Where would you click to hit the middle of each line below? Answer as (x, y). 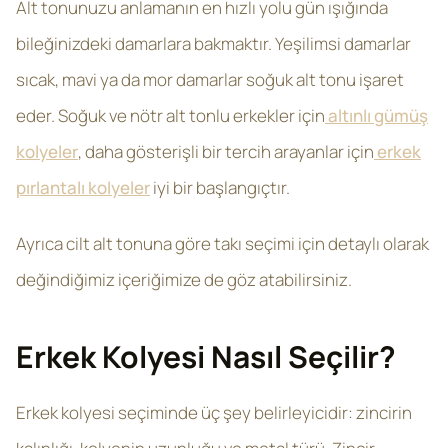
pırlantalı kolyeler (83, 187)
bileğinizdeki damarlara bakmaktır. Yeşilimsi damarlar (213, 43)
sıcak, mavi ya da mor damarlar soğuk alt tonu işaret (210, 79)
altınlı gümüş (376, 115)
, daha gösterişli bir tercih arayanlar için (226, 151)
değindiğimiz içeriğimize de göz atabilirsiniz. (184, 279)
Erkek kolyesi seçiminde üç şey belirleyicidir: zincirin (214, 412)
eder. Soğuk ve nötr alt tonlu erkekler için (170, 115)
